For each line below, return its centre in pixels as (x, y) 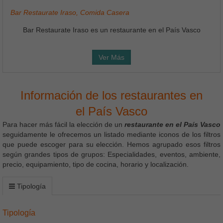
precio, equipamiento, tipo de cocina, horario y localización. (96, 165)
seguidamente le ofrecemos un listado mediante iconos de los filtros (111, 135)
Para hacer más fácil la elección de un (63, 125)
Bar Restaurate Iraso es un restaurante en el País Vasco (111, 30)
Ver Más (111, 57)
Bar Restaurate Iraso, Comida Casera (70, 13)
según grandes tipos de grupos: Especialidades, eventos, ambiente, (111, 155)
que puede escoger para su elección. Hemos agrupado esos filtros (111, 145)
